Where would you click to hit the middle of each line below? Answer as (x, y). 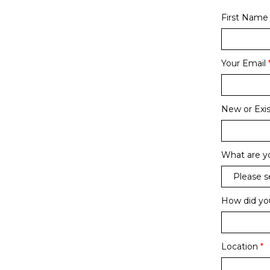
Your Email (243, 63)
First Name (245, 17)
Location (240, 246)
